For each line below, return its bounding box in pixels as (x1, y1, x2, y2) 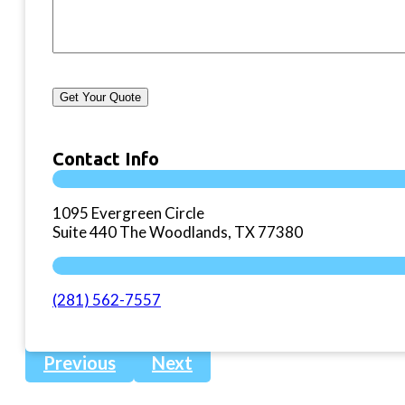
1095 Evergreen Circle (52, 202, 204, 222)
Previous (43, 351, 116, 373)
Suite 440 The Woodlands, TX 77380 (52, 221, 303, 241)
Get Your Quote (60, 89, 141, 104)
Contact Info (52, 147, 159, 169)
